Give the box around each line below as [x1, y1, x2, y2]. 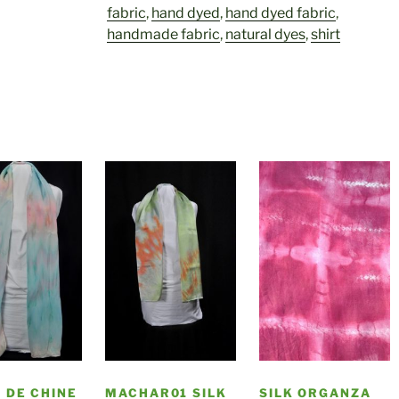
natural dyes [224, 25, 305, 43]
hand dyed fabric [224, 4, 336, 21]
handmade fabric [106, 25, 220, 43]
